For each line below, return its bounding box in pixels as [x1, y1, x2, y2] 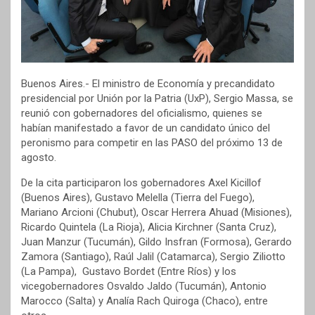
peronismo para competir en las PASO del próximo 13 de [21, 136, 283, 150]
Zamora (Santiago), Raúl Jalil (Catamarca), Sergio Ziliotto [21, 250, 285, 264]
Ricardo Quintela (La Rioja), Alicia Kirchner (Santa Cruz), [21, 221, 276, 234]
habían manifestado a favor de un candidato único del [21, 122, 270, 135]
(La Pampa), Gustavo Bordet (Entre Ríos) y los [21, 265, 236, 278]
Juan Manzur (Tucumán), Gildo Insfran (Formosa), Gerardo [21, 236, 292, 249]
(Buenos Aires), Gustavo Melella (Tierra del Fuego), [21, 191, 255, 205]
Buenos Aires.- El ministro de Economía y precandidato [21, 77, 275, 91]
